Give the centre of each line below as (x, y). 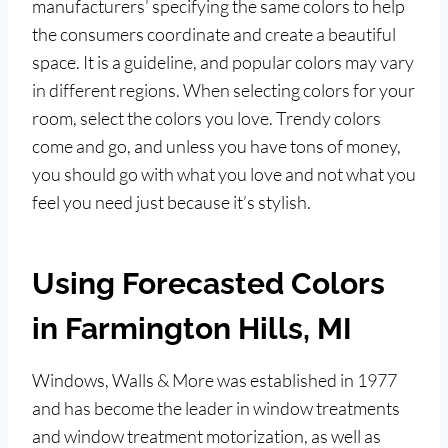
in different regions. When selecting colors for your (223, 89)
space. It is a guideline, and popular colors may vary (223, 61)
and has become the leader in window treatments (216, 407)
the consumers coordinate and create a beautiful (214, 33)
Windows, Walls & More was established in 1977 (214, 379)
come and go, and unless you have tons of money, (216, 145)
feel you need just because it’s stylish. (171, 201)
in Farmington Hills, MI (192, 328)
